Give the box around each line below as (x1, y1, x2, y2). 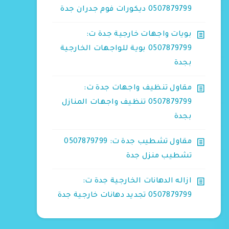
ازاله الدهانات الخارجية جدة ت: (82, 177, 192, 186)
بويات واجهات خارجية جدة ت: (86, 31, 192, 39)
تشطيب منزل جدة (126, 152, 192, 161)
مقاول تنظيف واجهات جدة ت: (84, 84, 192, 93)
